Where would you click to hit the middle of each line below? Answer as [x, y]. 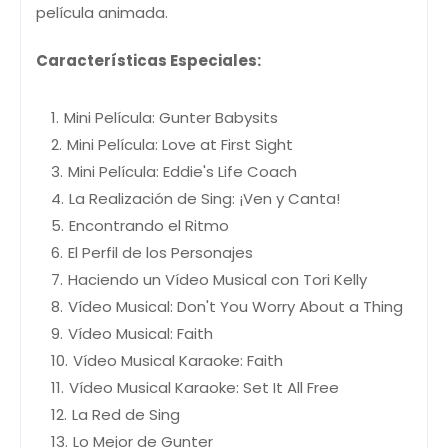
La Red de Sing [126, 415]
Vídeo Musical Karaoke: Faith [178, 361]
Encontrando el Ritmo [149, 226]
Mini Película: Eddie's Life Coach [182, 172]
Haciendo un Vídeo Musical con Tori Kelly [217, 280]
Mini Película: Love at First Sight [180, 145]
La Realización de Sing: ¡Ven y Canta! [204, 199]
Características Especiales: [148, 61]
